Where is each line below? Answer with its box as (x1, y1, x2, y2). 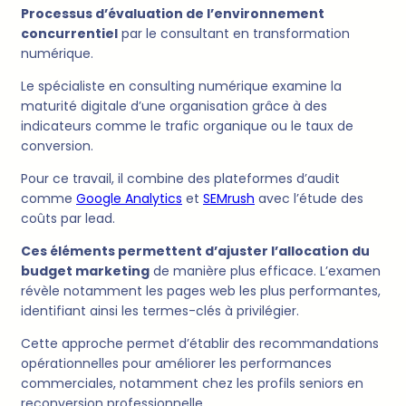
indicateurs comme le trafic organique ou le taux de (21, 117, 353, 136)
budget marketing (21, 262, 150, 281)
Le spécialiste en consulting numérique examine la (21, 77, 342, 96)
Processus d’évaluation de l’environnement (21, 5, 324, 24)
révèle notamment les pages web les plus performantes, (21, 282, 381, 301)
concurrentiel (21, 24, 118, 43)
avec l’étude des (255, 189, 363, 208)
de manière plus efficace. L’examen (150, 262, 381, 281)
